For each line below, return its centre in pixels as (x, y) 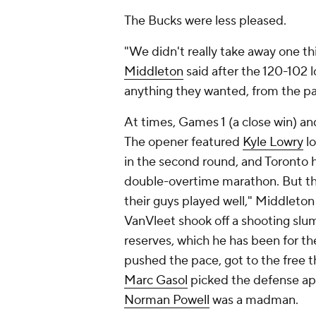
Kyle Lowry (273, 142)
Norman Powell (167, 300)
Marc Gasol (156, 280)
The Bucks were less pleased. (205, 21)
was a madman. (254, 300)
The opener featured (183, 142)
